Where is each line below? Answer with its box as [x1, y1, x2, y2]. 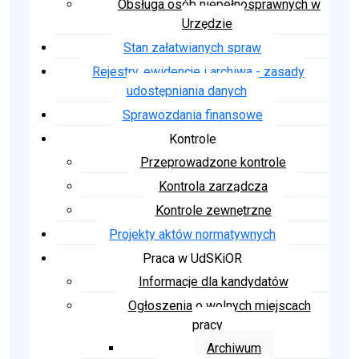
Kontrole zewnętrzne [155, 203, 272, 219]
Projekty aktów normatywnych [109, 227, 276, 243]
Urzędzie [182, 16, 232, 32]
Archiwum [207, 341, 261, 357]
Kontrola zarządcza [159, 179, 268, 195]
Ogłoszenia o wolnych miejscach [127, 298, 311, 314]
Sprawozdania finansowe [122, 107, 263, 123]
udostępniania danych [126, 83, 247, 99]
